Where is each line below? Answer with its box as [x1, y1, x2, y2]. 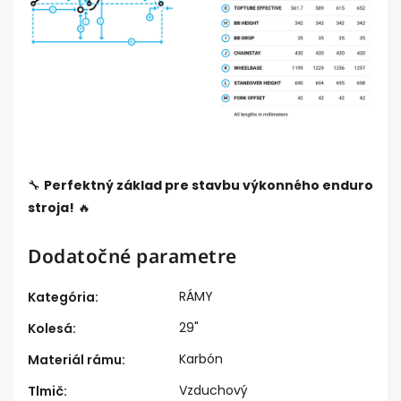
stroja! [28, 199, 74, 218]
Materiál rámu [28, 351, 122, 370]
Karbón [179, 350, 223, 369]
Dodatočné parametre [28, 243, 237, 269]
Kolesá [28, 320, 73, 338]
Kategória [28, 288, 95, 307]
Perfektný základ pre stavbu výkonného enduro [44, 176, 373, 195]
